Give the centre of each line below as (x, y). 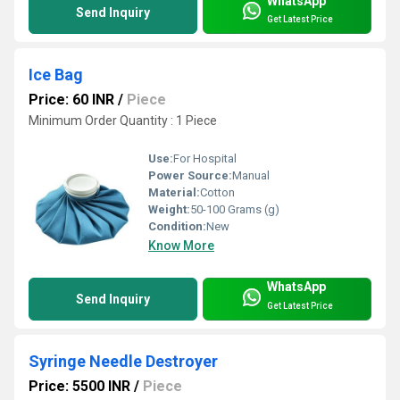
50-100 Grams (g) (235, 209)
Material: (174, 192)
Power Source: (190, 175)
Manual (251, 175)
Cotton (217, 192)
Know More (181, 245)
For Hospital (205, 158)
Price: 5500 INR (79, 386)
